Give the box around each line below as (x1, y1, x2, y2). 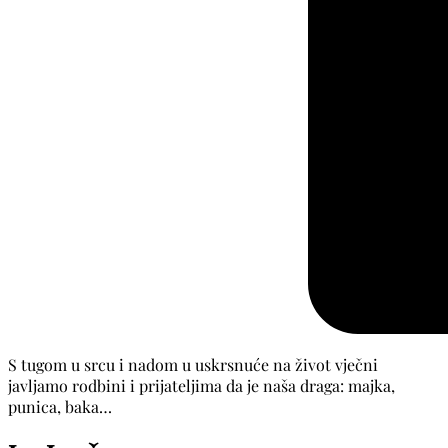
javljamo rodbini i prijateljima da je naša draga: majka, (8, 374, 395, 396)
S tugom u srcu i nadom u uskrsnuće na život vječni (8, 353, 378, 375)
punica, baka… (8, 395, 112, 417)
